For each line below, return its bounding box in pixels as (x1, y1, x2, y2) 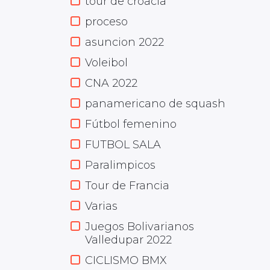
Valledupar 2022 (85, 233, 172, 246)
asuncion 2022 (85, 36, 164, 49)
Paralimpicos (85, 159, 155, 172)
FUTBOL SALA (85, 138, 161, 151)
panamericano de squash (85, 97, 225, 110)
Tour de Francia (85, 179, 169, 192)
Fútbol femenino (85, 118, 177, 131)
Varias (85, 199, 118, 213)
